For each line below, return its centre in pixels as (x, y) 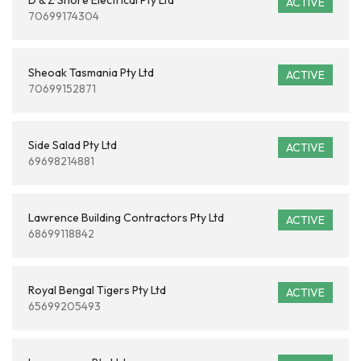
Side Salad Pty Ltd (73, 145)
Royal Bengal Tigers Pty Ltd (97, 290)
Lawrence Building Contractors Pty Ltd (126, 218)
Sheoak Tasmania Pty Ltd (91, 73)
